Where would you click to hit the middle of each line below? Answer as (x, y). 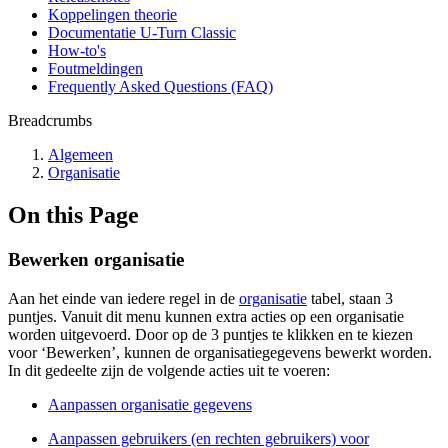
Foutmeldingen (95, 68)
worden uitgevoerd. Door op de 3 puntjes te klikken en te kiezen (210, 334)
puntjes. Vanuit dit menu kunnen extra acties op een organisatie (206, 316)
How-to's (77, 50)
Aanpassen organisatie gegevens (150, 404)
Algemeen (80, 154)
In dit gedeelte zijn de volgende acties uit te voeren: (169, 370)
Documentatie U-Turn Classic (142, 32)
